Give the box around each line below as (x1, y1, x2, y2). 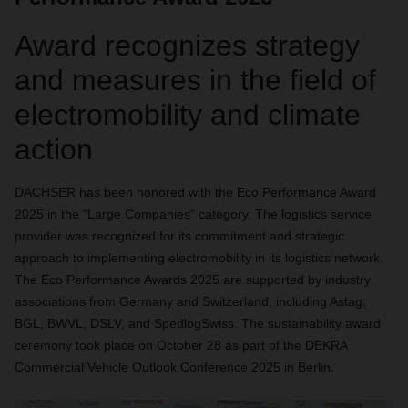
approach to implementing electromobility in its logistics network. (15, 250, 383, 265)
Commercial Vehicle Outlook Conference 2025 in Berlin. (15, 360, 334, 374)
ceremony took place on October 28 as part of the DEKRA (15, 338, 347, 352)
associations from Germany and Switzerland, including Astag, (15, 294, 366, 309)
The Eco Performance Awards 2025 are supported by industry (15, 272, 371, 287)
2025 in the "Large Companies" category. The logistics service (15, 207, 372, 221)
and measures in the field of (15, 64, 376, 97)
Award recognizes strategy (15, 29, 360, 62)
